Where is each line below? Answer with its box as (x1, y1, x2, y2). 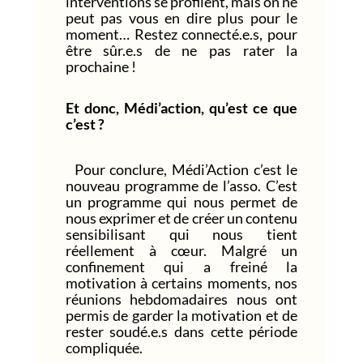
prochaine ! (65, 57, 136, 75)
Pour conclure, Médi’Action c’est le (65, 160, 298, 178)
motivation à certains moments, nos (65, 273, 298, 292)
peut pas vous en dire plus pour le (65, 8, 298, 27)
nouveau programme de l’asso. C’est (65, 176, 298, 194)
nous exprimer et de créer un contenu (65, 208, 298, 227)
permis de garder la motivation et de (65, 305, 298, 324)
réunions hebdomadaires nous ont (65, 289, 298, 308)
